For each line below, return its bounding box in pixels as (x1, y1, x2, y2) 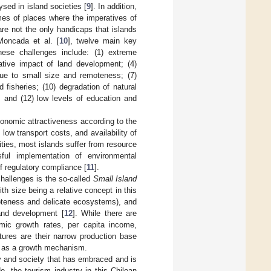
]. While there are (72, 208, 137, 218)
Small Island (93, 174, 137, 183)
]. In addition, (90, 1, 137, 11)
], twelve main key (67, 36, 137, 45)
